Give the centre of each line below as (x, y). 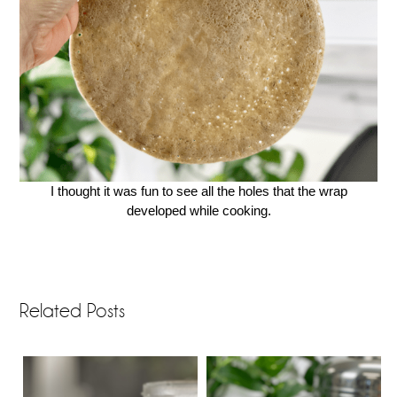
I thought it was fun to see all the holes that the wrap (198, 191)
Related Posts (73, 311)
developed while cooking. (198, 211)
